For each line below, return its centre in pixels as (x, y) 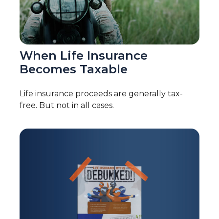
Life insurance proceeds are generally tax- (101, 94)
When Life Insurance (84, 56)
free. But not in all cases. (67, 106)
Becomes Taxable (74, 69)
